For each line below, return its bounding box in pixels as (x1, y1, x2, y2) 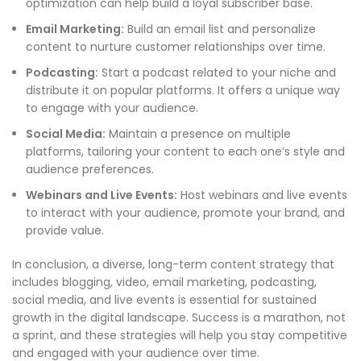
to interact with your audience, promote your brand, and (26, 205, 345, 222)
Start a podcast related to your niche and (98, 64, 336, 81)
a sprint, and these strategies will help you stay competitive (12, 327, 347, 344)
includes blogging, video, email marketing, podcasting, (12, 274, 317, 291)
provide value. (26, 222, 104, 239)
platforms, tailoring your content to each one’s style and (26, 143, 345, 160)
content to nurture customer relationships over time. (26, 39, 326, 56)
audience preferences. (26, 161, 154, 178)
